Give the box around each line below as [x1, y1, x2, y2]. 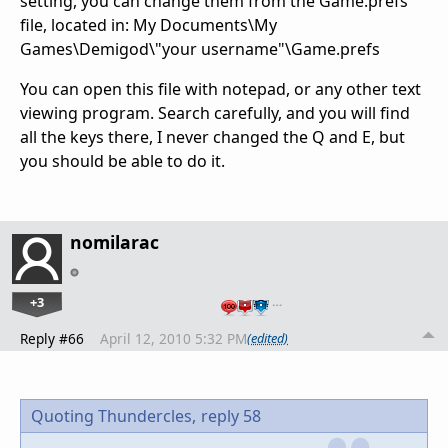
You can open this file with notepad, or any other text [20, 77, 421, 100]
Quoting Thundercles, [31, 404, 196, 427]
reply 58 [201, 404, 261, 427]
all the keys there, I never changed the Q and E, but [20, 125, 405, 148]
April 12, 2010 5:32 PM [100, 328, 247, 348]
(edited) [247, 329, 288, 348]
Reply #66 [20, 328, 84, 348]
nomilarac [70, 229, 159, 254]
